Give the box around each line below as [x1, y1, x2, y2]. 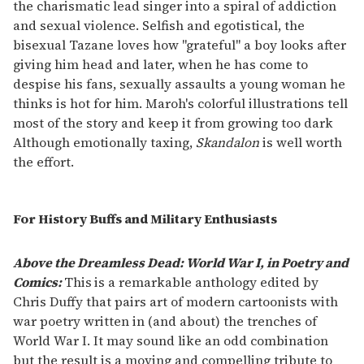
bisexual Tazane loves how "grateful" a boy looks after [13, 36, 346, 54]
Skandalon [196, 133, 259, 152]
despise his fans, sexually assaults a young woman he [13, 75, 345, 93]
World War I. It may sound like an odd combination [13, 331, 328, 350]
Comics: [13, 273, 64, 292]
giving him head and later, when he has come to [13, 55, 308, 74]
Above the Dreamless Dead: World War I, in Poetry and [13, 253, 349, 272]
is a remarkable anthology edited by [94, 273, 318, 292]
